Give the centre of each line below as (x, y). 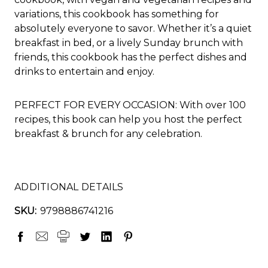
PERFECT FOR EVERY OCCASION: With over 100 (130, 105)
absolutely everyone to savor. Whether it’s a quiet (133, 28)
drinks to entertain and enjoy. (84, 71)
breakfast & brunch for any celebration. (108, 133)
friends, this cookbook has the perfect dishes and (131, 57)
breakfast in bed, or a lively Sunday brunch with (129, 42)
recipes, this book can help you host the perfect (128, 119)
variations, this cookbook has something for (117, 14)
